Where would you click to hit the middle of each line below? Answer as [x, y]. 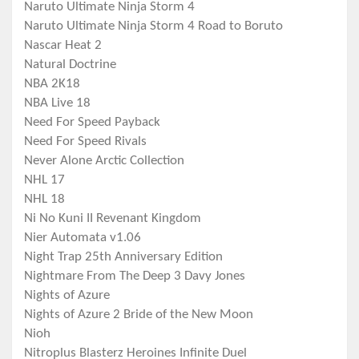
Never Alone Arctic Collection [104, 161]
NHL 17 [44, 180]
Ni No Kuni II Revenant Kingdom [113, 219]
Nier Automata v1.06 [83, 238]
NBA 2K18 [52, 84]
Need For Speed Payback [92, 123]
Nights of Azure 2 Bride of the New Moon [139, 315]
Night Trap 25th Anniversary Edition [123, 257]
